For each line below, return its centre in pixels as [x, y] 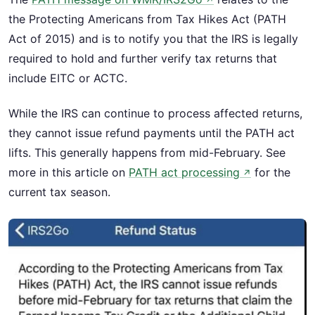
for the [271, 172]
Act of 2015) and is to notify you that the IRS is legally [153, 38]
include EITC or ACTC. [68, 78]
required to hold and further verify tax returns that [143, 58]
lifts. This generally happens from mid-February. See [147, 153]
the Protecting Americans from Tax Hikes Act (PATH [147, 19]
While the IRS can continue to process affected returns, [155, 113]
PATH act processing [184, 172]
